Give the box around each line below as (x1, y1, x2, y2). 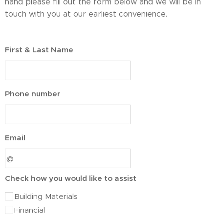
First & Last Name (5, 45, 73, 54)
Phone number (5, 89, 61, 98)
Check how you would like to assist (5, 174, 136, 183)
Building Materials (14, 192, 78, 201)
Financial (14, 205, 45, 215)
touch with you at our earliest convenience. (5, 9, 167, 19)
